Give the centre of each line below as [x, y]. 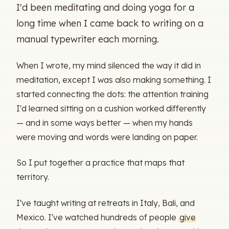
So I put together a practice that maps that [100, 163]
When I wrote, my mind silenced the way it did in [109, 65]
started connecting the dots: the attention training [112, 94]
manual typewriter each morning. [88, 39]
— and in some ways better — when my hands [105, 122]
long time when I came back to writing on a [110, 23]
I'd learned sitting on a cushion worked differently [111, 108]
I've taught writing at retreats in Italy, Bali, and [106, 203]
